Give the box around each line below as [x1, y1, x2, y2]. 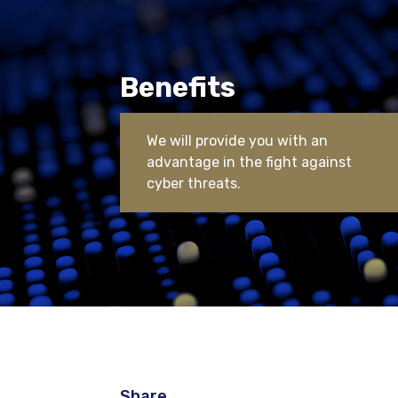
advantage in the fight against [147, 154, 352, 171]
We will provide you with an [147, 132, 328, 149]
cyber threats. [147, 175, 241, 192]
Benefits [120, 71, 235, 104]
